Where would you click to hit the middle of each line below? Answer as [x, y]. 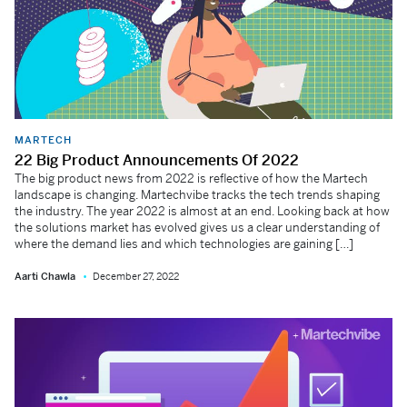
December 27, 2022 [136, 276]
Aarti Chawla [45, 276]
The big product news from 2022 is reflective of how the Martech [191, 179]
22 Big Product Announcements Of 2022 [157, 160]
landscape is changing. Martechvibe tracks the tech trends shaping [197, 195]
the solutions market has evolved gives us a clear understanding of [197, 228]
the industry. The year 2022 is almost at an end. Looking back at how [202, 211]
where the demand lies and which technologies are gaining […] [184, 244]
